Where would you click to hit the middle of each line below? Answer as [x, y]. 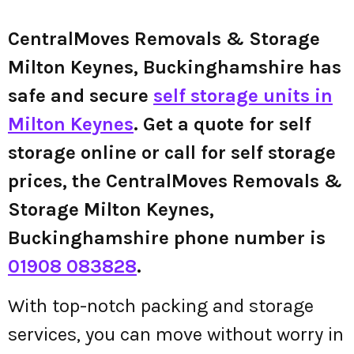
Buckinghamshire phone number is [167, 238]
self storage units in [243, 96]
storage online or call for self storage [172, 153]
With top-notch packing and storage [161, 306]
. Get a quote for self [222, 124]
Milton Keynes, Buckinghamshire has [175, 67]
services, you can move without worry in [176, 335]
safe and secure [81, 96]
